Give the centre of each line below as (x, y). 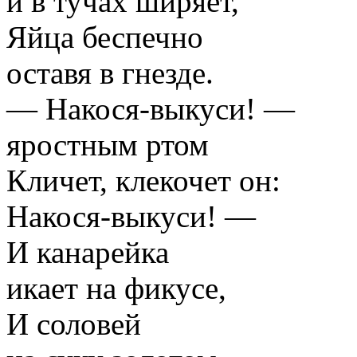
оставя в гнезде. (110, 73)
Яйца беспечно (105, 37)
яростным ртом (108, 144)
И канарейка (88, 252)
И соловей (74, 324)
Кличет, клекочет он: (143, 180)
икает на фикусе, (116, 288)
